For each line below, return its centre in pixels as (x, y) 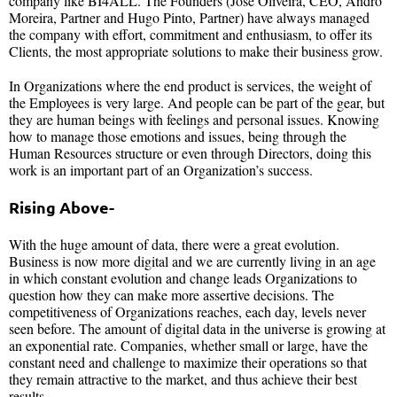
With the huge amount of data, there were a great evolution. (174, 244)
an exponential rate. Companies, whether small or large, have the (188, 345)
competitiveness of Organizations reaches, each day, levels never (187, 311)
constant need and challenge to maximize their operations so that (188, 362)
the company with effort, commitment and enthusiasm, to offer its (191, 34)
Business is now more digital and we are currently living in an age (192, 261)
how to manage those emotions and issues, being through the (178, 136)
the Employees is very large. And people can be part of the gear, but (197, 102)
